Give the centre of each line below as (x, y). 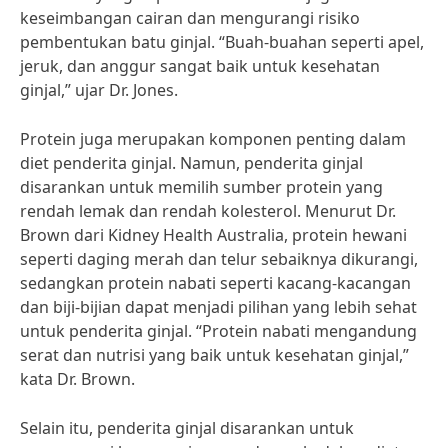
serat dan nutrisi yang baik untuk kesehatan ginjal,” (214, 355)
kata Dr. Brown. (77, 379)
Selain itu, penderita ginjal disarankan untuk (187, 428)
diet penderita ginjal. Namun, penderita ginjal (191, 163)
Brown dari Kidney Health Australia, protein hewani (213, 235)
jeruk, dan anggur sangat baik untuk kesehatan (200, 66)
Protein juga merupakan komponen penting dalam (213, 139)
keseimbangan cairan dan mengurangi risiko (190, 18)
